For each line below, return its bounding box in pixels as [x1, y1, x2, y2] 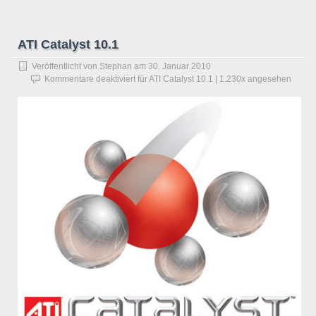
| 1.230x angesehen [213, 73, 291, 84]
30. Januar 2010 [148, 61, 211, 71]
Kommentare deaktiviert [44, 73, 135, 84]
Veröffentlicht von [32, 61, 99, 71]
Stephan [99, 61, 132, 71]
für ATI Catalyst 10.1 [135, 73, 213, 84]
